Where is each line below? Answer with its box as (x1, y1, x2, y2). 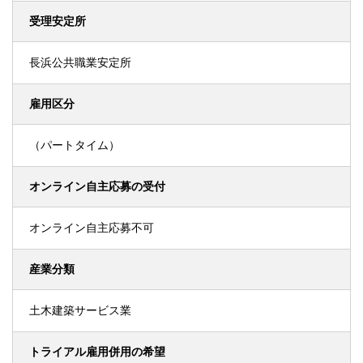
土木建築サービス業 (29, 304, 131, 317)
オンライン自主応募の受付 (29, 180, 165, 193)
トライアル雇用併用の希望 (29, 345, 165, 358)
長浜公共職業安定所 (29, 56, 131, 69)
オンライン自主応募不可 (29, 221, 154, 234)
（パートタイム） (29, 139, 120, 152)
